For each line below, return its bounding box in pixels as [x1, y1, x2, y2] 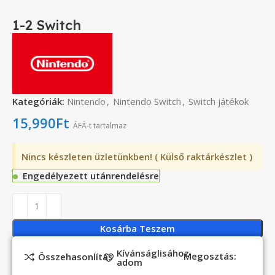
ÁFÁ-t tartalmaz [73, 120, 127, 131]
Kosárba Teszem [100, 222, 175, 234]
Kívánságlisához [117, 246, 190, 259]
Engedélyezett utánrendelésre [23, 169, 160, 182]
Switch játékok [188, 95, 249, 107]
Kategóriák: [12, 95, 65, 107]
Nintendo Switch [113, 95, 182, 107]
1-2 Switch [12, 16, 82, 34]
